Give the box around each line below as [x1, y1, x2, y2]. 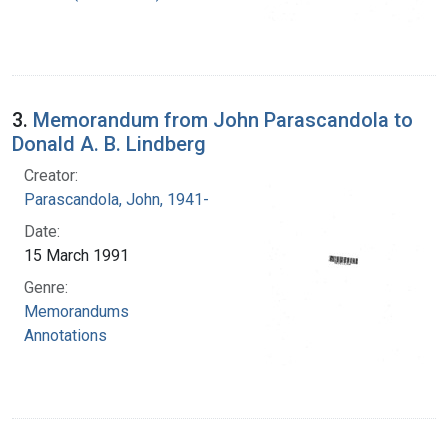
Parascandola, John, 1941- [24, 189, 209, 209]
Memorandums [24, 301, 129, 321]
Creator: [24, 165, 78, 185]
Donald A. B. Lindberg [12, 131, 206, 156]
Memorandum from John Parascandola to [33, 107, 413, 132]
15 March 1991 [24, 245, 129, 265]
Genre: [24, 277, 68, 297]
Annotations [24, 325, 107, 345]
